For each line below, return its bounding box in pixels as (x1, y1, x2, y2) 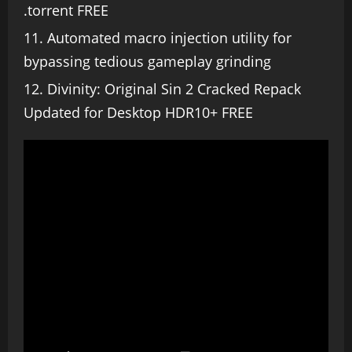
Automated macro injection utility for (47, 28, 291, 47)
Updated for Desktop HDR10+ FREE (24, 103, 253, 122)
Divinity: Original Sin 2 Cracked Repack (47, 79, 301, 98)
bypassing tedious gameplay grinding (24, 52, 271, 71)
